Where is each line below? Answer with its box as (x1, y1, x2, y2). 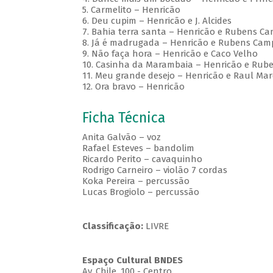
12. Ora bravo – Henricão (82, 81, 185, 93)
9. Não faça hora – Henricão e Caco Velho (82, 48, 258, 60)
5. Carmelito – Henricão (82, 4, 183, 16)
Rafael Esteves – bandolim (82, 143, 194, 154)
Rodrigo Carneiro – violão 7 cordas (82, 165, 227, 176)
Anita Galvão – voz (82, 132, 161, 143)
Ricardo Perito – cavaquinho (82, 154, 202, 165)
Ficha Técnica (82, 110, 165, 127)
